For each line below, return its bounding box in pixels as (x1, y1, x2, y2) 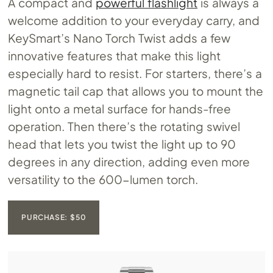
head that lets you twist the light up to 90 (8, 136, 236, 151)
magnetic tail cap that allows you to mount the (8, 83, 263, 98)
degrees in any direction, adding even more (8, 154, 250, 169)
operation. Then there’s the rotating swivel (8, 118, 240, 133)
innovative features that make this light (8, 48, 221, 63)
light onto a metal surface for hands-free (8, 101, 231, 116)
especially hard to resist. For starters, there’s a (8, 65, 262, 80)
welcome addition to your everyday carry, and (8, 12, 260, 27)
